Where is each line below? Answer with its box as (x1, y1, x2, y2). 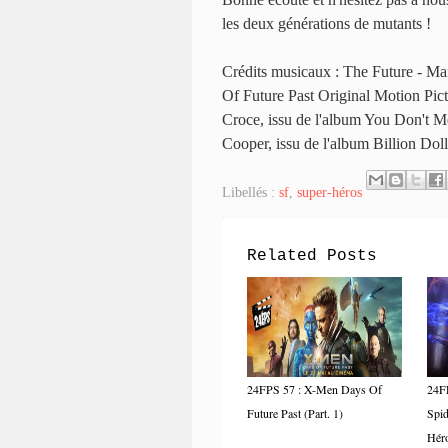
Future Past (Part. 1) (247, 404, 343, 421)
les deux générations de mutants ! (222, 14, 431, 32)
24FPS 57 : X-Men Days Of (247, 380, 382, 397)
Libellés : (222, 184, 279, 200)
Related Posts (247, 246, 377, 265)
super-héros (297, 184, 362, 200)
